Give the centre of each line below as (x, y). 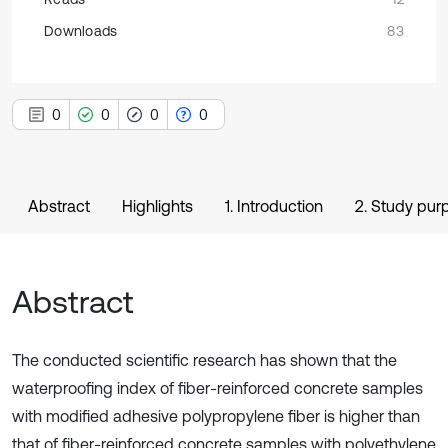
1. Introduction (274, 206)
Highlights (157, 206)
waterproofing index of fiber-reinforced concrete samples (217, 388)
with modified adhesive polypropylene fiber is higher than (216, 416)
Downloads (81, 31)
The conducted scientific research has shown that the (204, 360)
